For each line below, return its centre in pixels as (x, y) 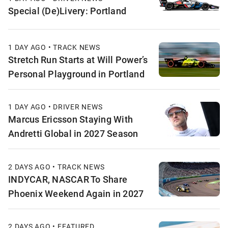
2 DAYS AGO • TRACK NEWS (56, 166)
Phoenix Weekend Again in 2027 (76, 193)
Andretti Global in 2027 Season (73, 134)
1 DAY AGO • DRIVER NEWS (55, 107)
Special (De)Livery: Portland (67, 11)
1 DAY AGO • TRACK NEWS (54, 47)
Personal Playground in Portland (76, 74)
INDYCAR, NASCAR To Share (68, 179)
